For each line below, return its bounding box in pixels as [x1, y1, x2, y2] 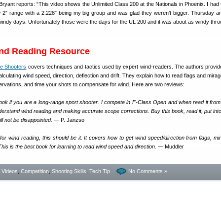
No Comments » [128, 168, 167, 174]
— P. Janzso [52, 117, 84, 123]
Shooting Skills [52, 168, 86, 174]
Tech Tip [89, 168, 110, 174]
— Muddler [156, 144, 184, 149]
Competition [21, 168, 49, 174]
